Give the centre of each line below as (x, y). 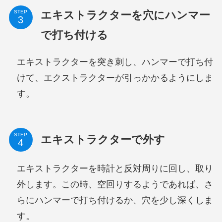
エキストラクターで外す (103, 140)
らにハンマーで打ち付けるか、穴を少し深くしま (115, 200)
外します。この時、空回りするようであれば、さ (115, 185)
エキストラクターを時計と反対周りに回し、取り (115, 169)
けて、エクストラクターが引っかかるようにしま (115, 78)
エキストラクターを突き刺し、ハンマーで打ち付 (115, 62)
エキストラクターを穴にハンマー (125, 15)
